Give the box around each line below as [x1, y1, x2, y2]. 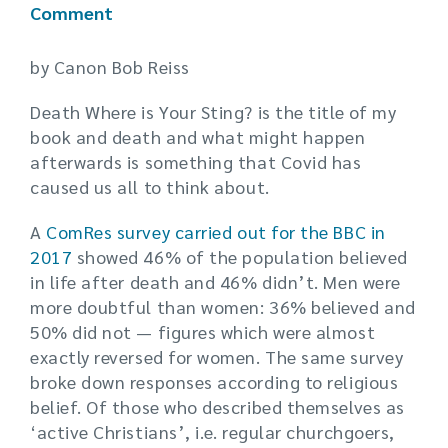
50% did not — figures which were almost [30, 320, 376, 344]
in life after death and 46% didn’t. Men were [30, 270, 401, 294]
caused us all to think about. [30, 175, 270, 199]
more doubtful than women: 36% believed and [30, 295, 416, 319]
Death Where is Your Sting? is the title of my [30, 100, 397, 124]
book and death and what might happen [30, 125, 366, 149]
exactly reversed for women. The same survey [30, 345, 404, 369]
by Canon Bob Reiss [30, 55, 190, 79]
